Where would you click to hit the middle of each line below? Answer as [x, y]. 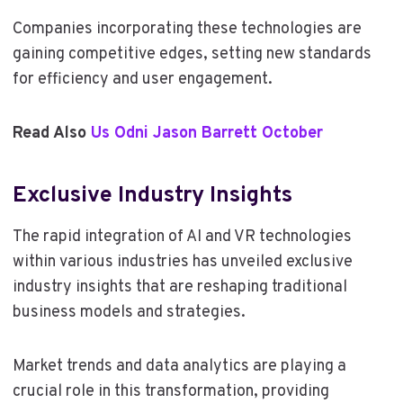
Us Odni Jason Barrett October [206, 133]
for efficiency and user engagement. [142, 79]
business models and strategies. [129, 312]
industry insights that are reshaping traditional [179, 287]
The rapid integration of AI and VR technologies [182, 237]
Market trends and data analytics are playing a [179, 366]
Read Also [51, 133]
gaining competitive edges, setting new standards [192, 54]
